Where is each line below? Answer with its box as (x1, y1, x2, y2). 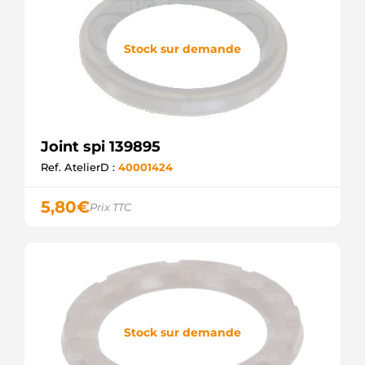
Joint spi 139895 (41, 138, 161, 156)
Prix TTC (90, 200, 131, 213)
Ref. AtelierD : (41, 161, 118, 174)
